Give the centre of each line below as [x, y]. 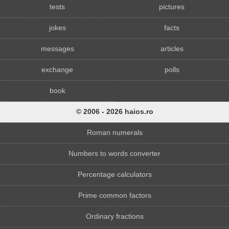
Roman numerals [114, 133]
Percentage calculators [114, 175]
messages [57, 49]
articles [172, 49]
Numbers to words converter [114, 154]
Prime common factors [114, 196]
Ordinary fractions [114, 217]
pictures [172, 7]
